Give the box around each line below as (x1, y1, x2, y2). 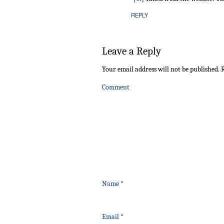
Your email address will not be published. (102, 65, 219, 74)
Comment (102, 83, 129, 92)
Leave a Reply (102, 45, 161, 57)
